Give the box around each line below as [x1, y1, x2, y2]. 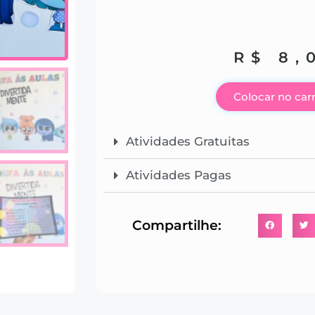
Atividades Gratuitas [126, 134, 250, 148]
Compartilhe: [132, 217, 222, 234]
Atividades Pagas [126, 167, 231, 182]
